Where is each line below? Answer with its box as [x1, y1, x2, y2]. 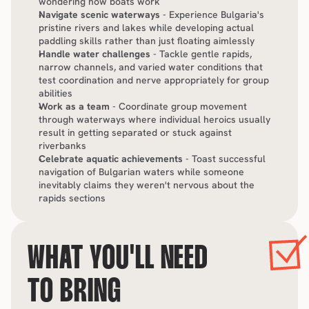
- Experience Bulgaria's [160, 8, 264, 21]
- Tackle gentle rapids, [150, 48, 252, 60]
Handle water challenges [39, 48, 150, 60]
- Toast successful [183, 152, 266, 165]
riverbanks [39, 139, 86, 152]
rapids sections [39, 192, 106, 204]
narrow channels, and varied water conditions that [39, 61, 263, 73]
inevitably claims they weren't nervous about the [39, 179, 255, 191]
